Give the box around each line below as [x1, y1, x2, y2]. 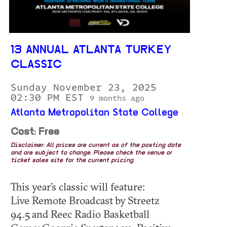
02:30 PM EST [11, 93, 90, 103]
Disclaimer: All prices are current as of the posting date [11, 142, 181, 148]
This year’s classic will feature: [11, 180, 145, 193]
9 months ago [90, 94, 144, 102]
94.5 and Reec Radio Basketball [11, 207, 149, 220]
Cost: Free [11, 127, 59, 137]
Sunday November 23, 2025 [11, 83, 157, 93]
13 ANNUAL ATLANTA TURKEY [11, 45, 171, 56]
